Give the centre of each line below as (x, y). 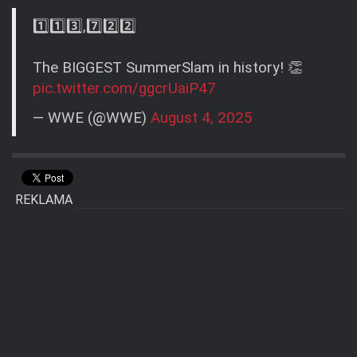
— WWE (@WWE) (92, 118)
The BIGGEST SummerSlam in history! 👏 (168, 68)
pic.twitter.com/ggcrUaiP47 (124, 89)
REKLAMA (44, 200)
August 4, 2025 (202, 118)
